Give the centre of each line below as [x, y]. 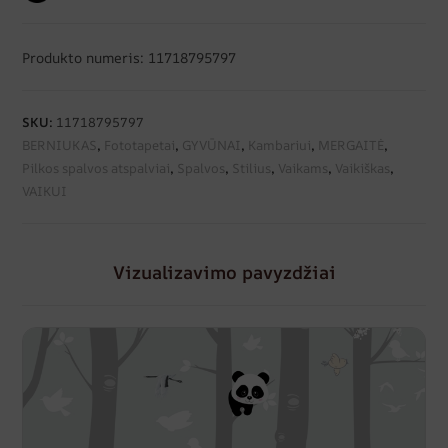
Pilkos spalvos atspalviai [96, 167]
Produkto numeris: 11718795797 [129, 57]
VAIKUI [45, 190]
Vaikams [303, 167]
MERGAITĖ [351, 144]
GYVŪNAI [212, 144]
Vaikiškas [363, 167]
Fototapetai [140, 144]
